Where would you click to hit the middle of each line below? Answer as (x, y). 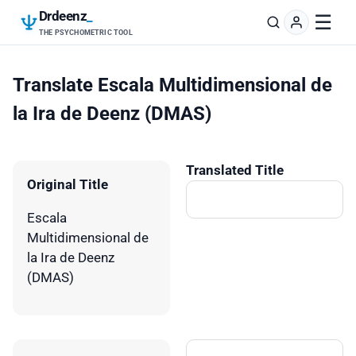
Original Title (68, 185)
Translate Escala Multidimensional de (172, 85)
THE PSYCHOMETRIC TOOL (86, 33)
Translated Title (235, 170)
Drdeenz (63, 16)
